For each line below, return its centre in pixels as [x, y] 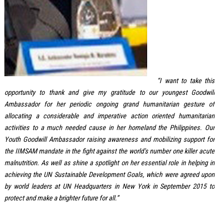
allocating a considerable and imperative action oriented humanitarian [109, 116]
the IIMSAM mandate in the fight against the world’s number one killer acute [109, 151]
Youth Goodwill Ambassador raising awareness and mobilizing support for [109, 140]
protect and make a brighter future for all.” [61, 198]
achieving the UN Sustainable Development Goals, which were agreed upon [109, 175]
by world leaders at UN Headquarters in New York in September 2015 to [109, 186]
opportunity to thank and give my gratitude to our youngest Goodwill [109, 93]
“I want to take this [186, 81]
